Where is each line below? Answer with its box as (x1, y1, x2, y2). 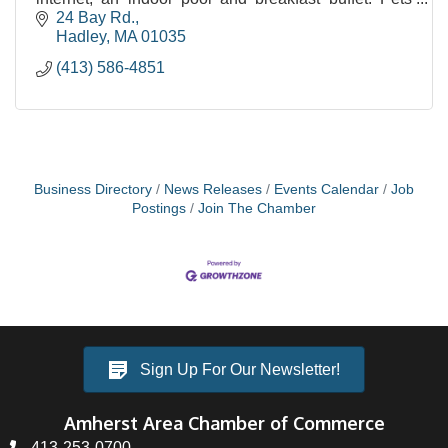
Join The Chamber (198, 201, 316, 217)
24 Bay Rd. (56, 9, 135, 27)
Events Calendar (274, 182, 379, 198)
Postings (132, 201, 186, 217)
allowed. (36, 8, 96, 26)
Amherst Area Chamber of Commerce (63, 411, 385, 434)
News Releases (164, 182, 262, 198)
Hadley (56, 28, 106, 46)
